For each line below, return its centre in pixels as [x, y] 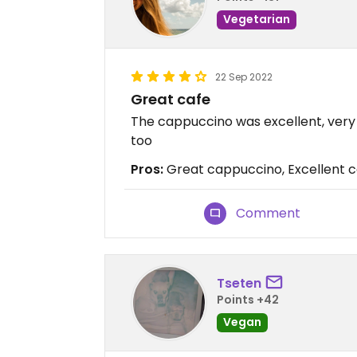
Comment [269, 213]
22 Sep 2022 [244, 77]
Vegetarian [257, 19]
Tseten [239, 283]
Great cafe [171, 99]
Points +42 [248, 299]
